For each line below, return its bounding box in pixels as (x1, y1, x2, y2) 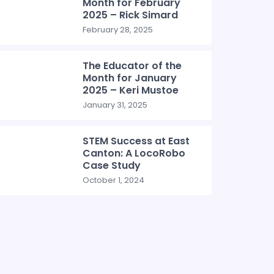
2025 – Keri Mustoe (83, 83, 179, 97)
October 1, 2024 (83, 174, 145, 186)
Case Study (83, 158, 141, 172)
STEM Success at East (83, 134, 190, 148)
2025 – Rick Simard (83, 8, 179, 22)
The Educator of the (83, 59, 182, 73)
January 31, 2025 (83, 99, 148, 111)
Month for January (83, 71, 177, 85)
